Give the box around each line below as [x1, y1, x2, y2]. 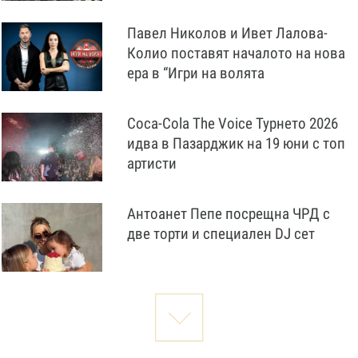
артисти [127, 154, 177, 173]
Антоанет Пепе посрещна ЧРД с [127, 205, 330, 223]
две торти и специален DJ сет [127, 225, 315, 243]
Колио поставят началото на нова [127, 44, 345, 62]
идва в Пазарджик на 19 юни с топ [127, 134, 345, 153]
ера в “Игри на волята [127, 64, 265, 82]
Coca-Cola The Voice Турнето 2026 [127, 114, 338, 133]
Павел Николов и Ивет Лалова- [127, 24, 328, 42]
